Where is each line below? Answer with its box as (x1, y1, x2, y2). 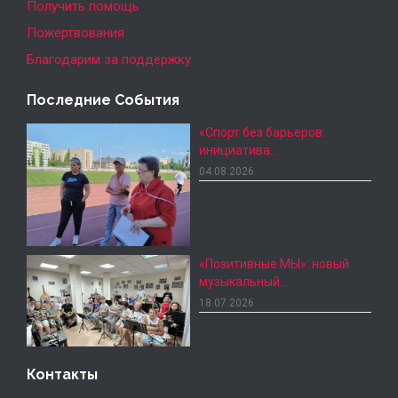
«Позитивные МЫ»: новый (199, 256, 349, 271)
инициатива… (199, 142, 278, 157)
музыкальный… (199, 274, 288, 289)
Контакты (27, 365, 98, 383)
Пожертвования (27, 24, 124, 41)
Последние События (27, 91, 179, 108)
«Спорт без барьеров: (199, 124, 325, 139)
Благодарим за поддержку (27, 51, 191, 68)
